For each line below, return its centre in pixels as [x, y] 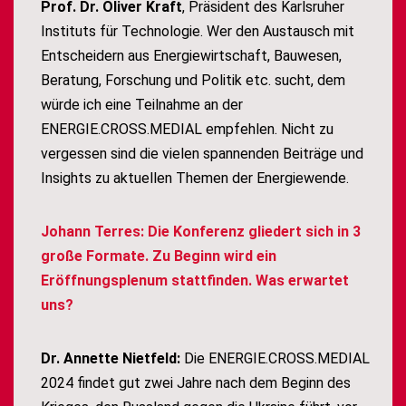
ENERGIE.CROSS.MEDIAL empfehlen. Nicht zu [187, 130]
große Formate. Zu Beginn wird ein [159, 256]
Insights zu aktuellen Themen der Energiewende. [195, 179]
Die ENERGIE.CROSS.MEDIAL [275, 359]
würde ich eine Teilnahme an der [142, 105]
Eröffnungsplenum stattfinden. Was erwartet [195, 281]
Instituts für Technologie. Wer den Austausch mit [198, 32]
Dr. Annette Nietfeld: [111, 359]
